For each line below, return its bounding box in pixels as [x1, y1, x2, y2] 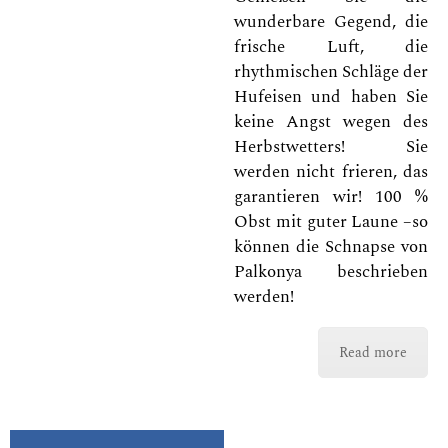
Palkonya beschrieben [234, 258, 428, 285]
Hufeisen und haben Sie [234, 83, 428, 110]
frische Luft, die [234, 33, 428, 60]
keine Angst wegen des [234, 108, 428, 135]
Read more [339, 341, 407, 363]
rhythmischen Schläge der [234, 58, 428, 85]
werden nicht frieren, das [234, 158, 428, 185]
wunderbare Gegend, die [234, 8, 428, 35]
